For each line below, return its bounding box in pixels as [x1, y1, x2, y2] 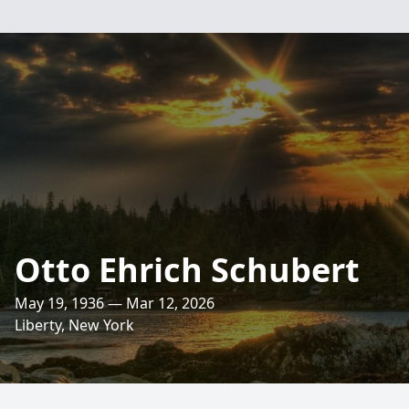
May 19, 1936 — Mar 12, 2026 [15, 293, 215, 313]
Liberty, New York [15, 315, 134, 335]
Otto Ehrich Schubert [15, 247, 360, 292]
